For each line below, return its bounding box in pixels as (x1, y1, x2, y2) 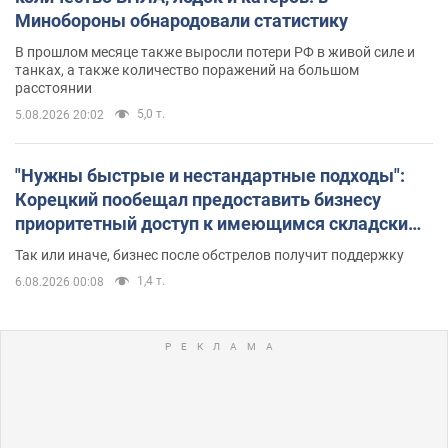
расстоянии (15, 79, 92, 96)
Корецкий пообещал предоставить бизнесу (15, 188, 381, 210)
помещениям (15, 236, 129, 258)
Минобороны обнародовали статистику (15, 9, 348, 31)
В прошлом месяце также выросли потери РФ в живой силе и (15, 43, 415, 60)
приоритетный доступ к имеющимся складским (15, 212, 422, 234)
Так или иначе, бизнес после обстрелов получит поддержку (15, 246, 404, 263)
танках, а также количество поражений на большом (15, 61, 359, 78)
